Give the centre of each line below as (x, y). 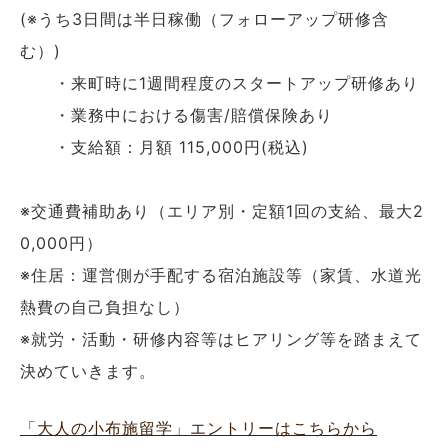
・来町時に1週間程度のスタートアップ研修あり (219, 82)
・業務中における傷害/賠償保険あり (176, 114)
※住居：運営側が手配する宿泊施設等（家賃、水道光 (221, 274)
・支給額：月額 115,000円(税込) (164, 146)
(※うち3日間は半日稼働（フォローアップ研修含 (204, 18)
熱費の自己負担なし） (105, 306)
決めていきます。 (88, 370)
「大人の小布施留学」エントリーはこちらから (198, 427)
